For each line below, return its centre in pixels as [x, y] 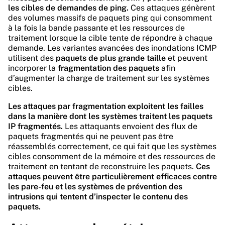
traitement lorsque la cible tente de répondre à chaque [110, 38]
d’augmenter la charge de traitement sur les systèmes [109, 78]
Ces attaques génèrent [172, 8]
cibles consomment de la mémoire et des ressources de [112, 156]
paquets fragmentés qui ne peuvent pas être [91, 136]
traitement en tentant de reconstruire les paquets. [102, 166]
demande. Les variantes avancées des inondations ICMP [112, 48]
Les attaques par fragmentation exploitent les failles [106, 106]
